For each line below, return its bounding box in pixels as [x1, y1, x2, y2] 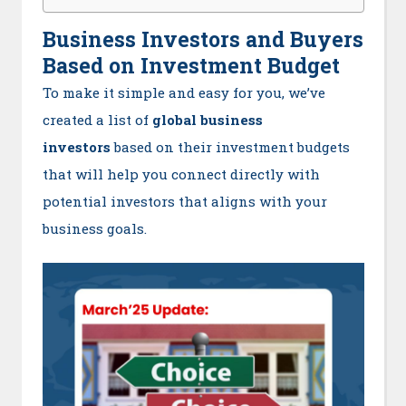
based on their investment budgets [113, 138, 350, 157]
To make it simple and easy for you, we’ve [42, 83, 325, 102]
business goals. [42, 219, 147, 238]
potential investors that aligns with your [42, 192, 327, 211]
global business [151, 111, 263, 130]
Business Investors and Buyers [42, 25, 363, 53]
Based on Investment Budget [42, 52, 340, 80]
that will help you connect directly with [42, 165, 320, 184]
